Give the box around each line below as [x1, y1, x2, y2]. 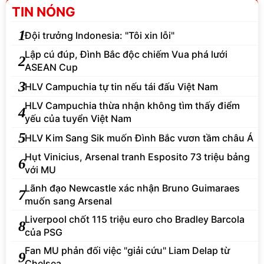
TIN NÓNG [12, 4, 75, 20]
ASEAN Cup [25, 61, 78, 74]
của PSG [25, 226, 62, 239]
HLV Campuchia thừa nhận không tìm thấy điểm [25, 100, 240, 112]
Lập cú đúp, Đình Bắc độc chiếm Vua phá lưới [25, 48, 227, 61]
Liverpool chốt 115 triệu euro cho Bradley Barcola [25, 213, 245, 226]
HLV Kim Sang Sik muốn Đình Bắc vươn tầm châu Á [25, 131, 253, 144]
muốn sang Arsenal [25, 195, 112, 207]
